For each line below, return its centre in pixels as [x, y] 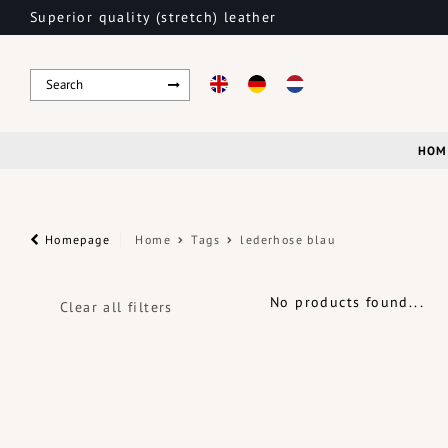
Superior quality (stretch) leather [153, 17]
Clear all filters [116, 307]
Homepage [75, 239]
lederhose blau [288, 239]
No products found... [347, 302]
